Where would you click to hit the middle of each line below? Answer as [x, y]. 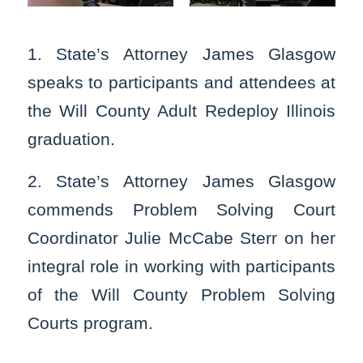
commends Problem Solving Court [181, 210]
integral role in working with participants [181, 267]
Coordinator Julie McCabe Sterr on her [181, 238]
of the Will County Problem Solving [181, 295]
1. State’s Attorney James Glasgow [181, 53]
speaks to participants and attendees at [181, 82]
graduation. [71, 139]
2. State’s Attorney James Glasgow [181, 181]
